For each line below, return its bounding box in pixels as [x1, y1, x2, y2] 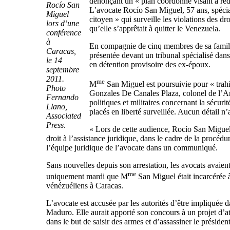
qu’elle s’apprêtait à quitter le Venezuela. [89, 24, 220, 33]
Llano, [46, 102, 67, 111]
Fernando [46, 92, 79, 102]
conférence [46, 28, 81, 37]
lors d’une [46, 18, 79, 28]
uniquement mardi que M [46, 172, 128, 181]
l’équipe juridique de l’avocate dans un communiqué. [46, 143, 218, 152]
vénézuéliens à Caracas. [46, 181, 123, 190]
